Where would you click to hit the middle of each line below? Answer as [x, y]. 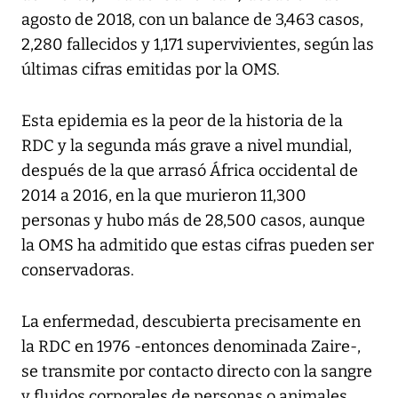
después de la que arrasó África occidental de [190, 171]
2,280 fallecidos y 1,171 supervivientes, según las [198, 45]
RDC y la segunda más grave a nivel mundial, [187, 146]
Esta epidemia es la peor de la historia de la [182, 121]
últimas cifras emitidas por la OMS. [151, 70]
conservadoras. [78, 271]
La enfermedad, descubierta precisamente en [191, 322]
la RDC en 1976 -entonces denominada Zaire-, [191, 347]
